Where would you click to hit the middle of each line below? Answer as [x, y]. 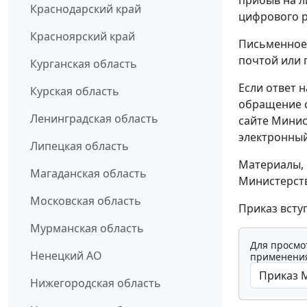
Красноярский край [83, 36]
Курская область [75, 91]
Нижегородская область [96, 283]
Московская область [86, 200]
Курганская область [84, 63]
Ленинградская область [94, 118]
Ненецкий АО [66, 255]
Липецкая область [79, 146]
